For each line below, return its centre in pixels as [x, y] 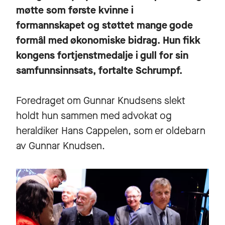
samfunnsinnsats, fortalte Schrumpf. [99, 71]
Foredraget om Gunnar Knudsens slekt [101, 101]
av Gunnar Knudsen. [63, 146]
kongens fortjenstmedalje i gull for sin [102, 56]
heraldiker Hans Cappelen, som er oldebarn [111, 131]
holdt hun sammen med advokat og [94, 116]
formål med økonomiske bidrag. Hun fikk [108, 41]
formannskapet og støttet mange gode [104, 26]
